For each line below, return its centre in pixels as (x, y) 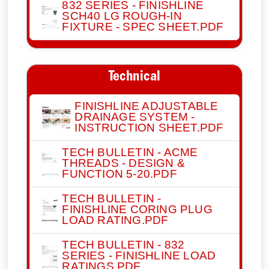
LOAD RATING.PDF (115, 219)
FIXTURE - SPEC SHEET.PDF (143, 27)
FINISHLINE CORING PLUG (137, 209)
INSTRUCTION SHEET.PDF (149, 128)
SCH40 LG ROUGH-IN (122, 16)
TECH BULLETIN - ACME (130, 152)
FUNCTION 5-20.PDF (119, 174)
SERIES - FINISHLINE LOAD (139, 255)
